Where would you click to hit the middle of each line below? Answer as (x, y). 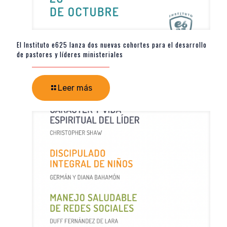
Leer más (75, 88)
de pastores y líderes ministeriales (70, 54)
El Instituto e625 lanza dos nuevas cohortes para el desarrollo (112, 45)
